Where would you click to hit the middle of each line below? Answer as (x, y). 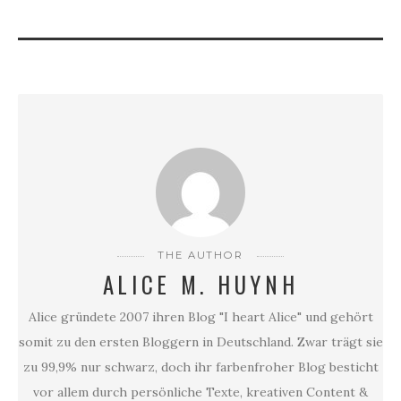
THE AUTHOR (200, 256)
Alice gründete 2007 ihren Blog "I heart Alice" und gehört (200, 317)
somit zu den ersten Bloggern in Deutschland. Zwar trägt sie (200, 342)
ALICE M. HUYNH (200, 285)
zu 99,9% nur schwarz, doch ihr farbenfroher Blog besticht (200, 367)
